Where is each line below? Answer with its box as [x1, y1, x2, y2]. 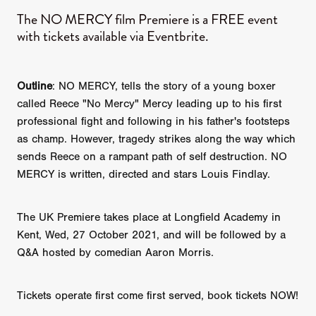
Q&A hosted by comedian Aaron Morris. [17, 246, 214, 260]
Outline [17, 80, 52, 93]
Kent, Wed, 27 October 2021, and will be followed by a [17, 229, 286, 242]
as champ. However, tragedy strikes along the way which [17, 133, 296, 146]
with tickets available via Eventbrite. [17, 25, 209, 47]
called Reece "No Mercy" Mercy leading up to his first [17, 97, 281, 111]
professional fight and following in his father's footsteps [17, 115, 290, 128]
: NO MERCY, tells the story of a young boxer [52, 80, 276, 93]
